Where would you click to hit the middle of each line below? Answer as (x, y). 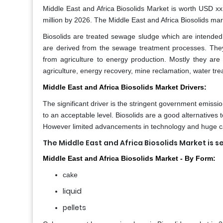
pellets (74, 208)
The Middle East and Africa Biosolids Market (124, 143)
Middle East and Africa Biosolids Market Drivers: (125, 87)
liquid (72, 191)
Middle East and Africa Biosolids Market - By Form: (129, 159)
